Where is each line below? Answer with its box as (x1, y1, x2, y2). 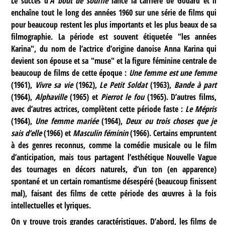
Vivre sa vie (35, 79, 73, 90)
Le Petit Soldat (99, 79, 148, 90)
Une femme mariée (35, 115, 98, 127)
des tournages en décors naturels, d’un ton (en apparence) (11, 163, 217, 175)
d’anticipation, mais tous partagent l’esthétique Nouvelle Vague (11, 151, 217, 163)
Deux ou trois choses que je (126, 115, 217, 127)
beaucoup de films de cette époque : (11, 67, 130, 78)
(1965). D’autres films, (144, 91, 217, 102)
